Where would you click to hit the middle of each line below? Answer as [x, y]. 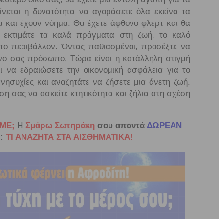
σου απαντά [120, 125]
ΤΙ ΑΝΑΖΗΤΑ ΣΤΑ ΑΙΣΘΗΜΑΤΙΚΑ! [69, 137]
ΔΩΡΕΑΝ [164, 125]
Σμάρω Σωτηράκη [59, 125]
